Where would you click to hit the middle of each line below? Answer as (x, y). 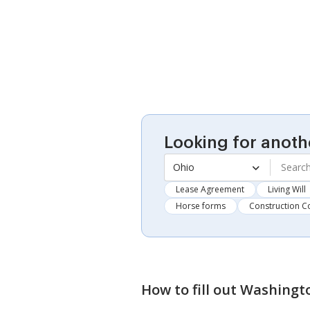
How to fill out (191, 289)
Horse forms (201, 206)
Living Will (287, 189)
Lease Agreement (210, 189)
